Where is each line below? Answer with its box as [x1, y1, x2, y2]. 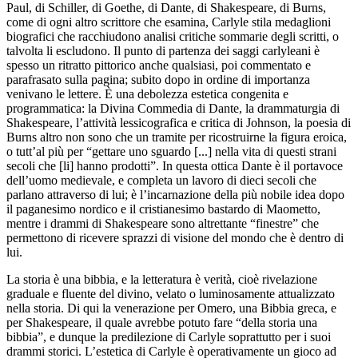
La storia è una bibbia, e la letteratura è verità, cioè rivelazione [6, 272, 317, 286]
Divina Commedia [100, 101, 193, 115]
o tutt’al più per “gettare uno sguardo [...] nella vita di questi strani [6, 144, 336, 158]
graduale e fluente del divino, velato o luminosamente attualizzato [6, 286, 335, 300]
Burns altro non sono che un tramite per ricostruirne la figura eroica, [6, 129, 347, 144]
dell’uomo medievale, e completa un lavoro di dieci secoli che [6, 173, 316, 187]
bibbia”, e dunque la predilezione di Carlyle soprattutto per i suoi [6, 329, 331, 344]
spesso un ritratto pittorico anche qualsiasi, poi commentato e [6, 58, 311, 72]
